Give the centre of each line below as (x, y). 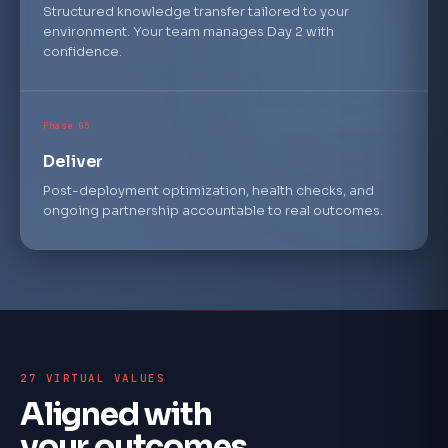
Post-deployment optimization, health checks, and (208, 190)
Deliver (73, 161)
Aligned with (116, 414)
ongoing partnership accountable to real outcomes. (213, 210)
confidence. (82, 51)
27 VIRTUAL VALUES (93, 378)
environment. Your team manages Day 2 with (188, 31)
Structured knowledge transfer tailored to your (196, 11)
